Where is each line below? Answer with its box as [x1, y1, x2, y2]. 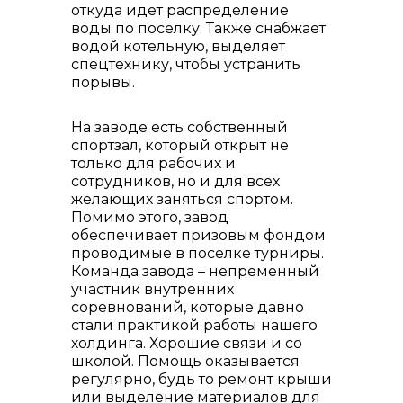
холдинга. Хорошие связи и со [71, 335, 302, 352]
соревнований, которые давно [71, 299, 304, 316]
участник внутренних [71, 281, 234, 298]
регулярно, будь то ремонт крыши [71, 371, 332, 388]
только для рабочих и [71, 155, 236, 172]
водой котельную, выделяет [71, 38, 285, 55]
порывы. [71, 74, 135, 91]
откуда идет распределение [71, 2, 289, 19]
